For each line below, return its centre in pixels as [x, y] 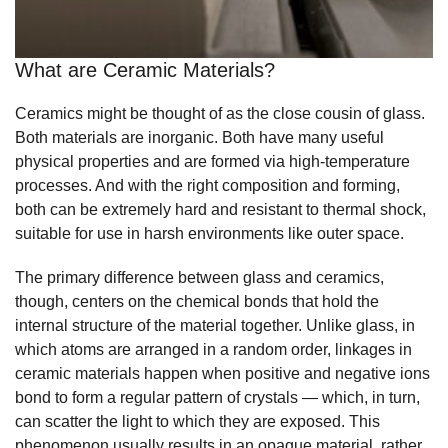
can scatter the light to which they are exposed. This [197, 422]
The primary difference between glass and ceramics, [199, 278]
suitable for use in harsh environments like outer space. [213, 234]
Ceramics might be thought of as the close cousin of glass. [220, 114]
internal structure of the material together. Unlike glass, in [215, 326]
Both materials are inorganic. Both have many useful [199, 138]
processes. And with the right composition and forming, [207, 186]
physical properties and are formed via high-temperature [212, 162]
